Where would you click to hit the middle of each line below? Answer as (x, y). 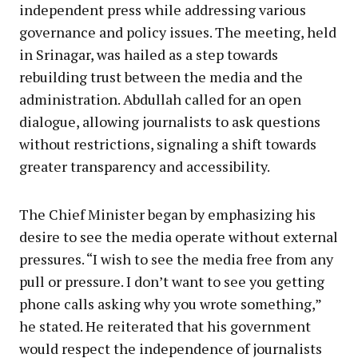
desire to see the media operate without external (179, 236)
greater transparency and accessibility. (145, 166)
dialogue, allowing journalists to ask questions (170, 121)
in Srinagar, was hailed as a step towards (149, 54)
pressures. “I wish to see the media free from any (176, 259)
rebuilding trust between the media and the (161, 76)
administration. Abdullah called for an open (160, 99)
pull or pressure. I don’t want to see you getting (172, 281)
